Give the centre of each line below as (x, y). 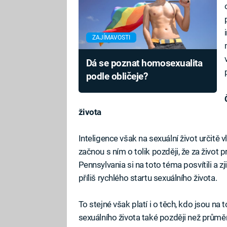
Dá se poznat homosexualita (144, 64)
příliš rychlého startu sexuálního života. (148, 178)
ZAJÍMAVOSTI (111, 38)
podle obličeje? (117, 77)
